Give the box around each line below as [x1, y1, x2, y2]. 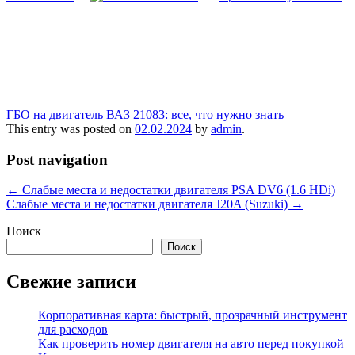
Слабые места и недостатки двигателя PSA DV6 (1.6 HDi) [19, 183, 335, 197]
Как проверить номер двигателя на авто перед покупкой [38, 337, 344, 351]
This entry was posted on [6, 121, 135, 136]
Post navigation [6, 151, 108, 168]
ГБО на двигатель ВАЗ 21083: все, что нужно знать [6, 107, 284, 121]
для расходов [38, 323, 108, 337]
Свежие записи [6, 271, 136, 292]
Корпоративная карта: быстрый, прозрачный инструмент [38, 308, 347, 323]
